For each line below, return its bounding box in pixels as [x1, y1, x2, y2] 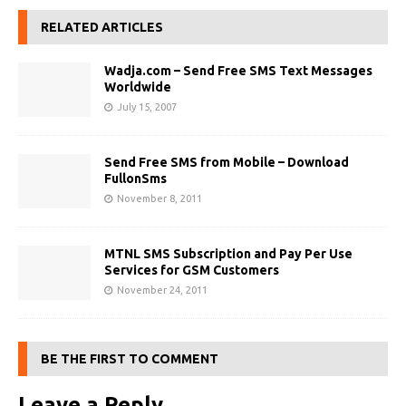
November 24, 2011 [117, 285, 208, 296]
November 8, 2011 [117, 193, 202, 205]
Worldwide [104, 80, 171, 94]
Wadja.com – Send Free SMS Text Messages [104, 63, 372, 78]
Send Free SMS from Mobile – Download [104, 155, 349, 170]
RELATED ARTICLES [41, 20, 163, 34]
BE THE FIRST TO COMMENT [41, 352, 218, 367]
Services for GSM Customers [104, 263, 279, 278]
